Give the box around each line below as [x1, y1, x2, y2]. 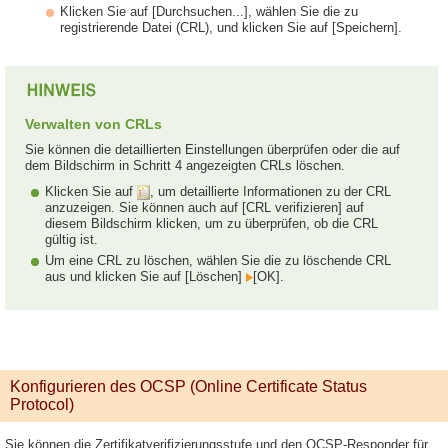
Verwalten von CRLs [25, 116, 162, 132]
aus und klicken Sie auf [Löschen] [45, 269, 246, 285]
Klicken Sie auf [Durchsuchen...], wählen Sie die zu [60, 4, 358, 19]
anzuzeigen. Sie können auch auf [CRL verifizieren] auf [45, 200, 364, 216]
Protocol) [10, 396, 74, 413]
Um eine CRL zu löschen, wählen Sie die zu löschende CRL [45, 253, 391, 269]
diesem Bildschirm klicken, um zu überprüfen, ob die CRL [45, 216, 378, 232]
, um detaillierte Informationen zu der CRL [150, 184, 391, 199]
